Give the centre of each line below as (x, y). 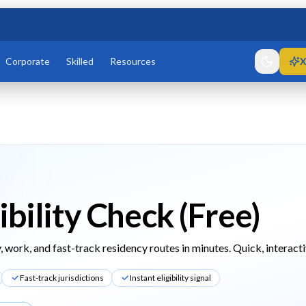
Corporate (27, 61)
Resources (133, 61)
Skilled (80, 61)
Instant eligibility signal (170, 278)
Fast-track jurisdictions (62, 278)
